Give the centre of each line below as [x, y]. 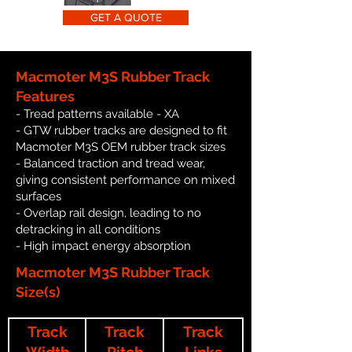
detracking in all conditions [88, 229]
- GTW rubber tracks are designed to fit [121, 130]
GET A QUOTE [126, 17]
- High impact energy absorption [103, 246]
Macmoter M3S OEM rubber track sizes [121, 147]
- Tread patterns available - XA [97, 114]
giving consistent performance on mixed [125, 180]
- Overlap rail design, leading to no [108, 213]
